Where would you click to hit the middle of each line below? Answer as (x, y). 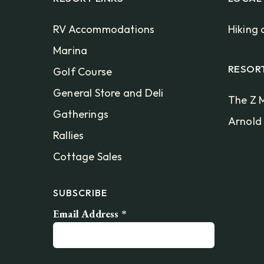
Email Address (87, 214)
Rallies (69, 136)
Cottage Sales (88, 157)
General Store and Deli (108, 93)
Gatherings (81, 114)
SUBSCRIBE (80, 193)
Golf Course (83, 72)
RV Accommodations (104, 29)
